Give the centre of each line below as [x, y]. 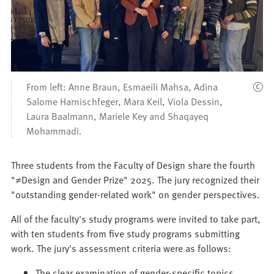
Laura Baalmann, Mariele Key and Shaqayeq [118, 116]
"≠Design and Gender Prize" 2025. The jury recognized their [135, 180]
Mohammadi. [54, 131]
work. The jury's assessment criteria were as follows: [121, 248]
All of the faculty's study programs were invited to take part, [136, 219]
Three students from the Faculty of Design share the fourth [133, 165]
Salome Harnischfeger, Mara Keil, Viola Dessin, [125, 101]
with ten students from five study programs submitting [126, 233]
